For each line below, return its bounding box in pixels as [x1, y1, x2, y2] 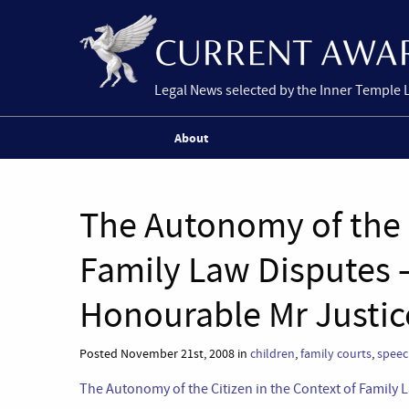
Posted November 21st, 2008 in [79, 345, 250, 362]
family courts [300, 345, 372, 362]
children [250, 345, 295, 362]
